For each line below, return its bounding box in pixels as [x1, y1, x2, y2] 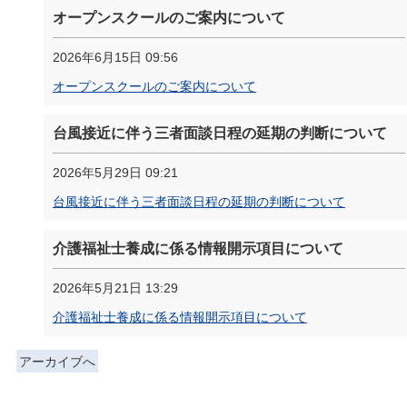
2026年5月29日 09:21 [53, 165, 178, 180]
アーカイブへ [19, 353, 95, 369]
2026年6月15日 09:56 [53, 50, 178, 65]
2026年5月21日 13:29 [53, 281, 178, 295]
